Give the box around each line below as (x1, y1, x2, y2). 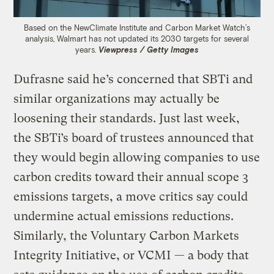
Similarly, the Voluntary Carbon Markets (13, 229, 240, 243)
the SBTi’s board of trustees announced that (13, 131, 254, 146)
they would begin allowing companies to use (13, 150, 261, 165)
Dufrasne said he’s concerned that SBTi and (13, 72, 253, 87)
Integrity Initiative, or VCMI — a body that (13, 248, 250, 263)
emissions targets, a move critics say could (13, 190, 248, 204)
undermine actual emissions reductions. (13, 209, 234, 224)
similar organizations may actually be (13, 92, 220, 106)
